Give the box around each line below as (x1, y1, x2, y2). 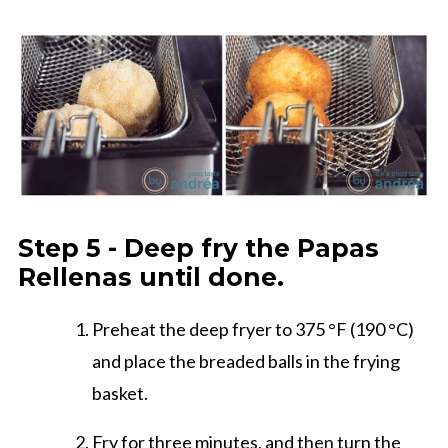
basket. (91, 381, 151, 404)
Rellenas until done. (17, 261, 284, 292)
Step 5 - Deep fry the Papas (17, 232, 379, 263)
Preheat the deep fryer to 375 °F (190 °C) (91, 317, 414, 340)
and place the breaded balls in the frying (91, 349, 400, 372)
